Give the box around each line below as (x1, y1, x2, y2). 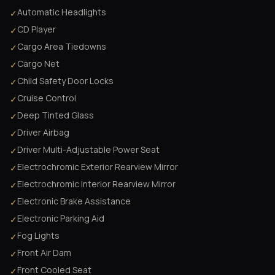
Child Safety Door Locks (17, 74, 114, 87)
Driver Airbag (17, 126, 69, 138)
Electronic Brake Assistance (17, 195, 131, 207)
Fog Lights (17, 229, 60, 241)
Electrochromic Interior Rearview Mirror (17, 177, 176, 190)
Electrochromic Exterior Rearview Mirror (17, 160, 178, 172)
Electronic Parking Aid (17, 212, 104, 224)
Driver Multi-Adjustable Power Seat (17, 143, 160, 155)
